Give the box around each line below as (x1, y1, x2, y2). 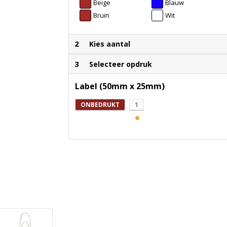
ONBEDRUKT (81, 100, 120, 109)
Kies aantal (89, 39, 131, 49)
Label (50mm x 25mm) (75, 81, 165, 92)
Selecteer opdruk (89, 59, 153, 69)
